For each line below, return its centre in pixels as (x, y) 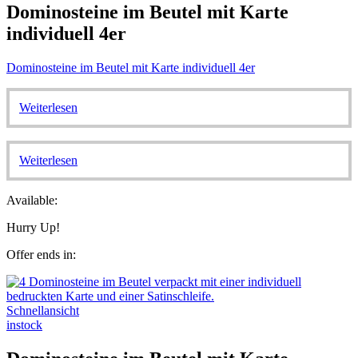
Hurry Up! (33, 227)
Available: (32, 200)
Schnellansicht (43, 310)
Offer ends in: (41, 254)
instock (24, 324)
